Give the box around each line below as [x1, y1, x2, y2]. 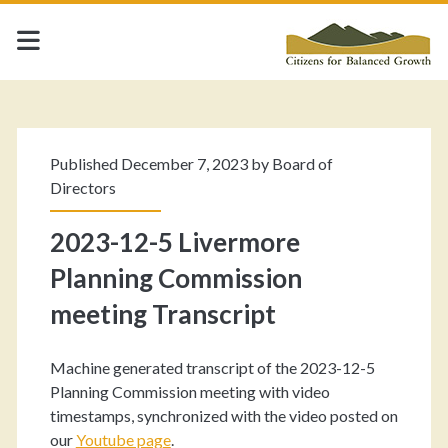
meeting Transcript [49, 298, 276, 330]
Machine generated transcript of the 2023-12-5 [49, 358, 375, 377]
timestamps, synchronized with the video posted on [49, 406, 398, 425]
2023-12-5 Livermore [49, 226, 300, 258]
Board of [271, 154, 333, 173]
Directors [49, 178, 116, 197]
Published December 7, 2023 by [49, 154, 272, 173]
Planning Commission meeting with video [49, 382, 330, 401]
